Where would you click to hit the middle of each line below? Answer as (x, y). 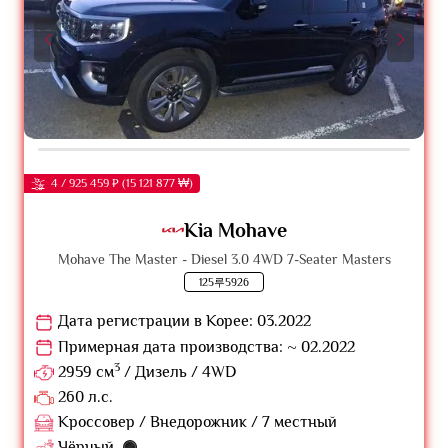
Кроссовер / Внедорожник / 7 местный (195, 422)
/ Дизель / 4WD (178, 371)
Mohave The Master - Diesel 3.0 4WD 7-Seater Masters (224, 259)
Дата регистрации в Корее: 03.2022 (182, 321)
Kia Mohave (235, 230)
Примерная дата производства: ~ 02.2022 (204, 346)
